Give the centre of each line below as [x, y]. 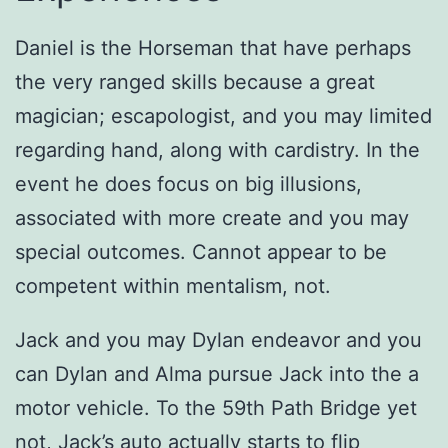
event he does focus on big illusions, [188, 184]
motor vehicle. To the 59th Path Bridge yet [216, 408]
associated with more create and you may [212, 218]
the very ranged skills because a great [195, 82]
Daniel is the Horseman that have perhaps [213, 48]
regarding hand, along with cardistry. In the [217, 150]
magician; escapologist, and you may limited [223, 116]
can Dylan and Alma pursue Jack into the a [217, 374]
